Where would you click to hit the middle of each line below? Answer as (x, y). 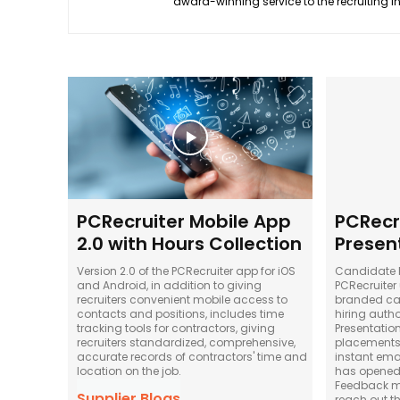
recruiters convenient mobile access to (182, 299)
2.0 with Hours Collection (189, 243)
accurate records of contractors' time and (192, 356)
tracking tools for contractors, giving (176, 328)
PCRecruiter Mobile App (184, 221)
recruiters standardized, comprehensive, (186, 342)
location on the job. (129, 371)
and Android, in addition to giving (169, 285)
